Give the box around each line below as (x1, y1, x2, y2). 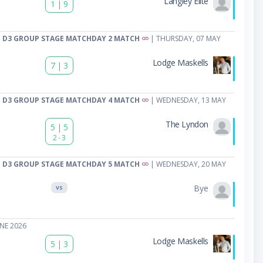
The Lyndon (165, 118, 208, 130)
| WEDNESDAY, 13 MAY (148, 95, 226, 105)
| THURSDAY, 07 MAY (148, 33, 221, 43)
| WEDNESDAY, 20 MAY (148, 159, 226, 169)
